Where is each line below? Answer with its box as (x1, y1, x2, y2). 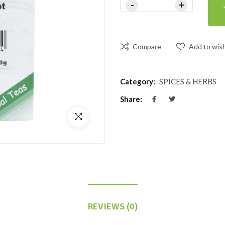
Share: (120, 94, 142, 104)
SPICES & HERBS (159, 77, 216, 86)
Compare (133, 42, 161, 51)
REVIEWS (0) (87, 201, 138, 212)
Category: (120, 77, 155, 86)
